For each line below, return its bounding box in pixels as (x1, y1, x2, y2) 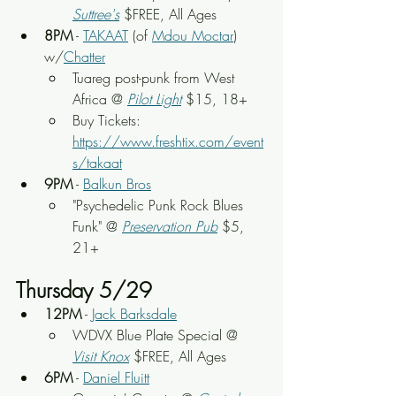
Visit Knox (72, 346, 129, 366)
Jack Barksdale (92, 304, 177, 324)
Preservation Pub (122, 217, 217, 236)
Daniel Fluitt (83, 368, 149, 387)
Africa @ (72, 89, 127, 109)
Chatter (64, 47, 105, 66)
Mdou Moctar (152, 26, 233, 45)
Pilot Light (127, 89, 181, 109)
